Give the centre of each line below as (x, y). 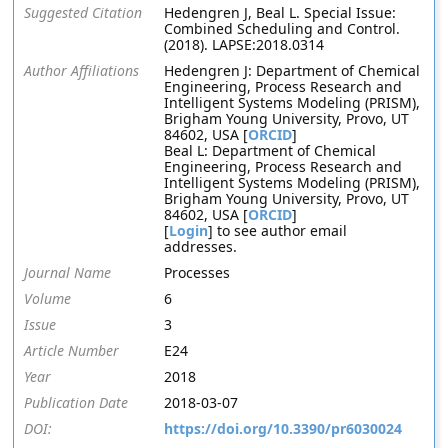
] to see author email (278, 230)
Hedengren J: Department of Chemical (292, 70)
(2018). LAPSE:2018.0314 (244, 44)
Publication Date (76, 402)
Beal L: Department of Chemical (270, 150)
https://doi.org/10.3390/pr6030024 (283, 428)
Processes (197, 272)
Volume (48, 298)
